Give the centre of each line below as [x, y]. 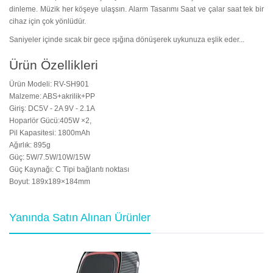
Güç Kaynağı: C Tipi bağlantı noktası [69, 169]
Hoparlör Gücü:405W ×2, [50, 121]
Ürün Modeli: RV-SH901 [49, 84]
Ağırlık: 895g [30, 145]
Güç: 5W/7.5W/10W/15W [50, 157]
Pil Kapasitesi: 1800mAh [50, 133]
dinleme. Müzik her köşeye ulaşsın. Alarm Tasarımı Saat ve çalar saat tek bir [136, 9]
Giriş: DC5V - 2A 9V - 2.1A [52, 108]
